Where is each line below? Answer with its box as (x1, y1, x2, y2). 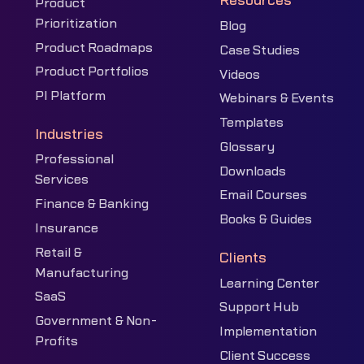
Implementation (219, 325, 318, 338)
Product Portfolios (34, 65, 149, 79)
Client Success (219, 349, 311, 362)
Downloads (219, 164, 287, 178)
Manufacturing (34, 266, 128, 279)
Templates (219, 116, 284, 130)
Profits (34, 335, 78, 349)
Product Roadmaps (34, 41, 153, 54)
